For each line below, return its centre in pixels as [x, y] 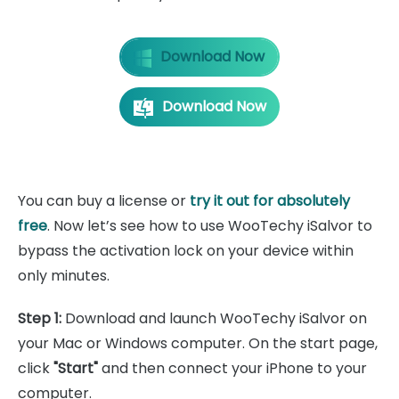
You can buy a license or [104, 201]
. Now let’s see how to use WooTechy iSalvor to [210, 226]
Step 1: [40, 319]
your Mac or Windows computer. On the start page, [198, 344]
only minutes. [64, 276]
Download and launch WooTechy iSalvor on [214, 319]
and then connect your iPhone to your [232, 369]
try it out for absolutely [270, 201]
